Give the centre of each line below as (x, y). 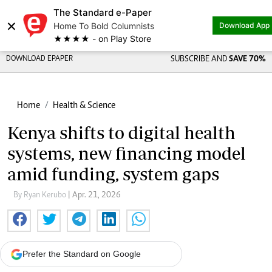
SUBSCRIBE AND (199, 59)
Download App (244, 25)
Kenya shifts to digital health (121, 133)
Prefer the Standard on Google (82, 254)
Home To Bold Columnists (104, 26)
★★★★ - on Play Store (102, 39)
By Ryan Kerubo (41, 195)
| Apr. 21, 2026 (94, 195)
